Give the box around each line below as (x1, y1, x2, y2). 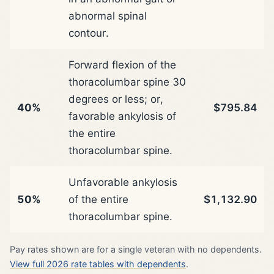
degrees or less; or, (68, 92, 163, 105)
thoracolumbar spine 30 (68, 75, 186, 88)
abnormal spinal (68, 9, 147, 22)
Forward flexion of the (68, 58, 176, 71)
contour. (68, 26, 109, 39)
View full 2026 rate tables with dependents (10, 258, 186, 269)
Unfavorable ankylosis (68, 176, 177, 188)
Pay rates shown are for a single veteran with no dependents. (10, 243, 262, 254)
